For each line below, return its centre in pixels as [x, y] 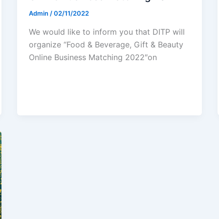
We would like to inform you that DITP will [107, 32]
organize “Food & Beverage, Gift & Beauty [106, 44]
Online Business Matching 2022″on [93, 57]
